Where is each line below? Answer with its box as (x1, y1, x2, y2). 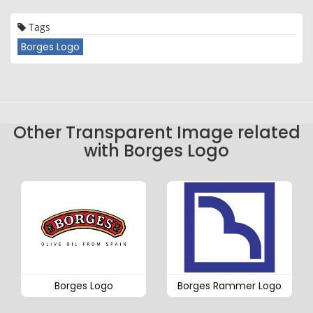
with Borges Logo (84, 138, 229, 162)
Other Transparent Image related (13, 120, 300, 144)
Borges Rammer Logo (177, 279, 282, 293)
